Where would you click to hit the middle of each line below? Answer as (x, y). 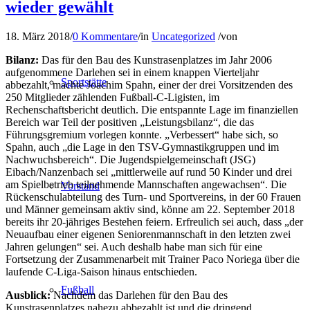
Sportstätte (84, 82)
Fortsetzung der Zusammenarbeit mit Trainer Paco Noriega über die (153, 259)
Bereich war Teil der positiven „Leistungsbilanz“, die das (130, 122)
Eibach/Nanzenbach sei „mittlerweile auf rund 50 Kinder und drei (149, 172)
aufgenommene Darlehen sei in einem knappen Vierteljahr (132, 72)
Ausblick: (28, 295)
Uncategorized (183, 36)
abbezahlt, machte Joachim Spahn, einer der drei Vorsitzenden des (149, 84)
